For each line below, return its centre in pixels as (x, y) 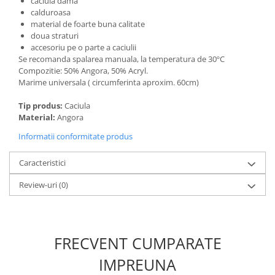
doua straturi (55, 35)
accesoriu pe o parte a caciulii (83, 47)
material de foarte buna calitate (89, 24)
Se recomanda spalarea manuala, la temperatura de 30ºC (122, 59)
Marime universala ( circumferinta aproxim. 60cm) (109, 82)
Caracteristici (42, 162)
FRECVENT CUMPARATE (137, 243)
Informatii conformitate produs (76, 136)
